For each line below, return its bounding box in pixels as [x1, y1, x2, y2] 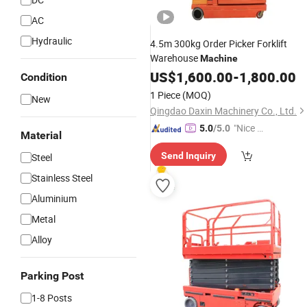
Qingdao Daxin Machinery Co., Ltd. [150, 104, 297, 117]
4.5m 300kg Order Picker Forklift [150, 37, 287, 50]
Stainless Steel [32, 171, 93, 184]
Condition [21, 71, 67, 84]
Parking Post [21, 269, 84, 282]
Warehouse [150, 51, 200, 64]
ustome [234, 136, 266, 149]
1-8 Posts [32, 291, 72, 304]
